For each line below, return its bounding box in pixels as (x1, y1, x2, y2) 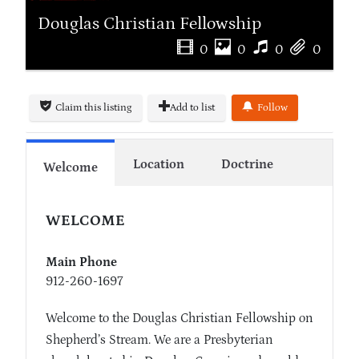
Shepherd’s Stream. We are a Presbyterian (46, 333, 273, 348)
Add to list (170, 101, 215, 114)
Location (133, 157, 184, 172)
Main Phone (46, 255, 117, 270)
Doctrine (220, 157, 273, 172)
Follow (257, 101, 288, 114)
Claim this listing (55, 101, 131, 114)
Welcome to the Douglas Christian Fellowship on (46, 311, 313, 326)
